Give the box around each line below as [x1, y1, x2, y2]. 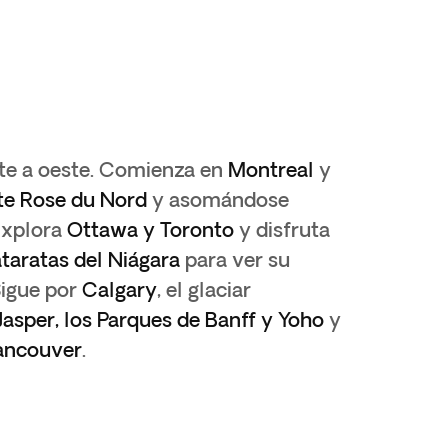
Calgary [82, 278, 157, 301]
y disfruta [234, 218, 330, 241]
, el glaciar [157, 278, 251, 301]
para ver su [180, 248, 290, 271]
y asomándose [147, 188, 289, 211]
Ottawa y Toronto [67, 218, 234, 241]
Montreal [228, 158, 314, 181]
